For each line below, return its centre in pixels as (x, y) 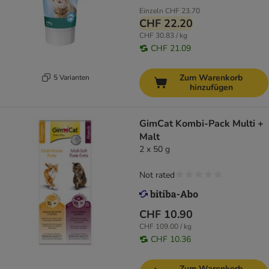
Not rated (157, 175)
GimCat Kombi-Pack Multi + (201, 124)
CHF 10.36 (171, 240)
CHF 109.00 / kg (165, 227)
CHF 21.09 (171, 49)
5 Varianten (71, 77)
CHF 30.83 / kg (163, 36)
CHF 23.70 (183, 11)
